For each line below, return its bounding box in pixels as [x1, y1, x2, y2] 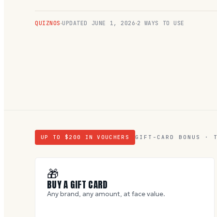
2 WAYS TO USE [137, 19, 185, 27]
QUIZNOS [35, 19, 61, 27]
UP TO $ [41, 133, 69, 140]
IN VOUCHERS [81, 133, 130, 140]
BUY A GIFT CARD [47, 177, 108, 191]
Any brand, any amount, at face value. [47, 189, 165, 198]
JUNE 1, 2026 [91, 19, 136, 27]
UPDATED [62, 19, 92, 27]
